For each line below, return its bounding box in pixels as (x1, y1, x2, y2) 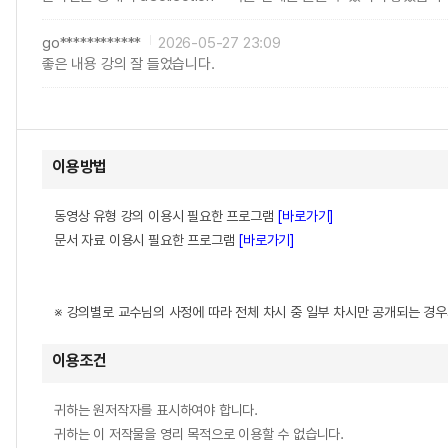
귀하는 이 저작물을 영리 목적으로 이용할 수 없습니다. (54, 426, 344, 442)
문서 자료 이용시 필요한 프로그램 (54, 232, 239, 248)
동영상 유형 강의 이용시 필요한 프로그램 (54, 208, 278, 224)
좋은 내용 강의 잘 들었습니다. (42, 55, 215, 73)
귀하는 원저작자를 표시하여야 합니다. (54, 402, 258, 418)
